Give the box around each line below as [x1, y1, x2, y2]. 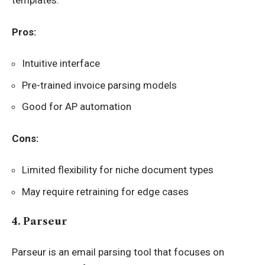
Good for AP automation [22, 101, 131, 112]
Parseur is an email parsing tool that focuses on [12, 245, 224, 258]
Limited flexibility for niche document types [22, 164, 214, 176]
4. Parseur [12, 215, 67, 227]
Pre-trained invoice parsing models [22, 79, 177, 91]
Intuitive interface [22, 57, 100, 69]
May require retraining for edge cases [22, 185, 189, 198]
